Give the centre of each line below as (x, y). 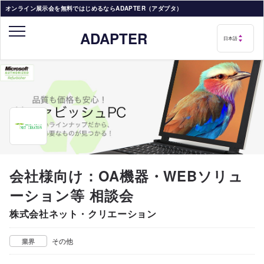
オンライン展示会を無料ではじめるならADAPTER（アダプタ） (94, 8)
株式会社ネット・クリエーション (83, 214)
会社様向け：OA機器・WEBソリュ (127, 176)
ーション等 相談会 (72, 195)
